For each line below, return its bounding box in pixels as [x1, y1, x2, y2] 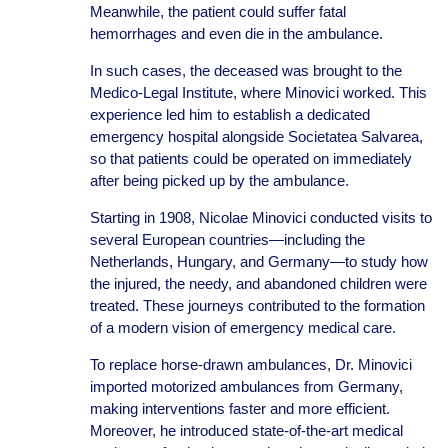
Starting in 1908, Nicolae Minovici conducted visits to [89, 209, 432, 226]
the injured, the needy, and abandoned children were [89, 275, 427, 292]
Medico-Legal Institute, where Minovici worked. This [89, 84, 427, 101]
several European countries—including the [89, 231, 365, 248]
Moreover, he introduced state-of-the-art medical [89, 422, 403, 439]
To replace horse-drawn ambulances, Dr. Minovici [89, 356, 412, 373]
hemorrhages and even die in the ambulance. [89, 25, 387, 42]
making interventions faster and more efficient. [89, 400, 390, 417]
